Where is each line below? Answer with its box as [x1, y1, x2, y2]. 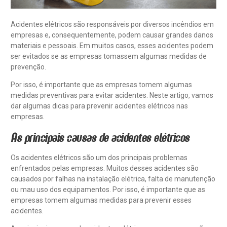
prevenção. [11, 62, 46, 71]
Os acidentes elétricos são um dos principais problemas [11, 153, 187, 162]
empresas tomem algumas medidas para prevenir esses [11, 196, 192, 204]
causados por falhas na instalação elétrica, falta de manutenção [11, 174, 215, 183]
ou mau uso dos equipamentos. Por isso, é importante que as [11, 185, 205, 194]
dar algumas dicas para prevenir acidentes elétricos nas [11, 102, 188, 110]
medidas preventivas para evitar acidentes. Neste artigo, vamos [11, 91, 213, 100]
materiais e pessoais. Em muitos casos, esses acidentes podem [11, 41, 213, 50]
